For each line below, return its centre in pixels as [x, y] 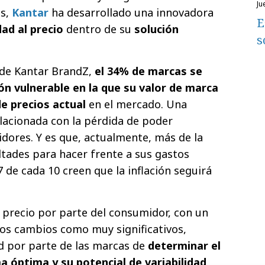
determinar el [184, 246]
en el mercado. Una [138, 104]
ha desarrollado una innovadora [131, 13]
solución [156, 29]
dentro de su [100, 29]
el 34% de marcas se [148, 71]
